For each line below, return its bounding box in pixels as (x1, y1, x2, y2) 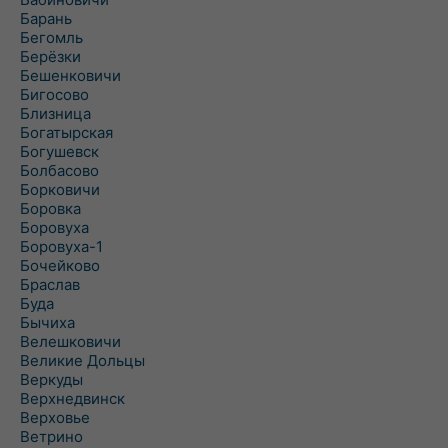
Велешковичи (20, 332, 121, 351)
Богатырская (20, 123, 113, 142)
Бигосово (20, 85, 89, 104)
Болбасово (20, 161, 99, 180)
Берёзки (20, 47, 81, 66)
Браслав (20, 275, 80, 294)
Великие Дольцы (20, 351, 145, 370)
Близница (20, 104, 91, 123)
